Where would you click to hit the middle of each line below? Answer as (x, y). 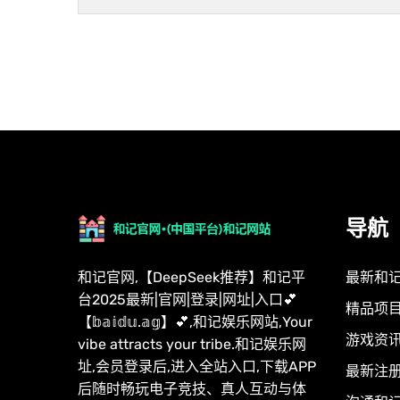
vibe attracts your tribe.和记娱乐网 (192, 344)
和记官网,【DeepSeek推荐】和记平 (192, 277)
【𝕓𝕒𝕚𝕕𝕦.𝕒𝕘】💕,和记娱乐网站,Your (195, 321)
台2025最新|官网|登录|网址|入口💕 (187, 299)
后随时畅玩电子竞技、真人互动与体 (192, 388)
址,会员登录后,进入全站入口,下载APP (197, 366)
